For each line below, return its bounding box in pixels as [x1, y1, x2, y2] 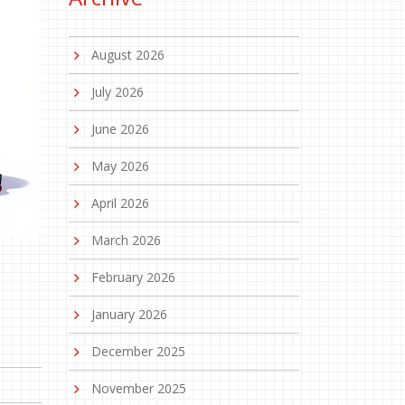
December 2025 [91, 343, 185, 361]
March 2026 [91, 231, 161, 250]
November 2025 [91, 380, 186, 398]
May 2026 [91, 157, 149, 175]
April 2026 [91, 194, 149, 212]
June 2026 [91, 120, 149, 138]
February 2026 [91, 268, 175, 287]
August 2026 [91, 46, 165, 64]
